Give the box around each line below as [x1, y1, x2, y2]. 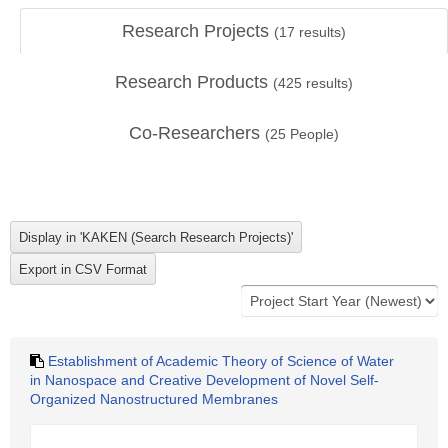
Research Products [115, 72, 273, 92]
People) [286, 126, 339, 142]
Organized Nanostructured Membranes [30, 391, 278, 407]
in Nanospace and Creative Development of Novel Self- [30, 372, 379, 388]
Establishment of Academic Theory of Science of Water [48, 353, 394, 369]
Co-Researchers [129, 123, 265, 143]
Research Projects [122, 21, 274, 41]
